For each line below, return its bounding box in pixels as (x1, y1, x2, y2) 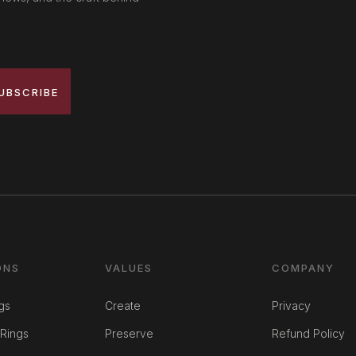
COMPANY (271, 261, 335, 274)
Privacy (271, 298, 311, 312)
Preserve (104, 326, 153, 340)
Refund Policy (271, 326, 345, 340)
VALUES (104, 261, 153, 274)
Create (104, 298, 141, 312)
